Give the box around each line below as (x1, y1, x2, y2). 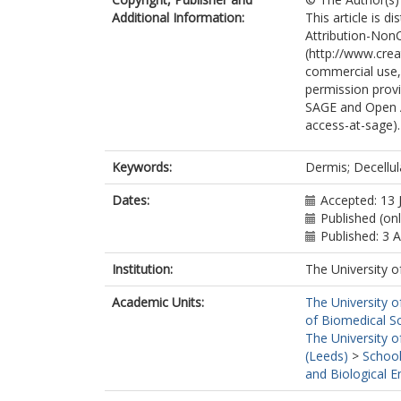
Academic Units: (112, 294, 204, 311)
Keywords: (112, 158, 172, 175)
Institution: (112, 260, 173, 277)
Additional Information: (112, 9, 244, 26)
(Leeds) (305, 347, 348, 364)
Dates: (112, 192, 149, 209)
